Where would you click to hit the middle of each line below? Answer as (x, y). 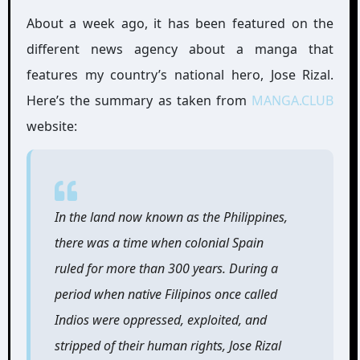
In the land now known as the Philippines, (171, 217)
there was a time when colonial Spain (159, 243)
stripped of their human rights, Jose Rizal (168, 346)
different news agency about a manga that (180, 49)
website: (51, 126)
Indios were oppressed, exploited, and (160, 320)
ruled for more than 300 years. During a (166, 268)
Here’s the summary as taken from (139, 100)
